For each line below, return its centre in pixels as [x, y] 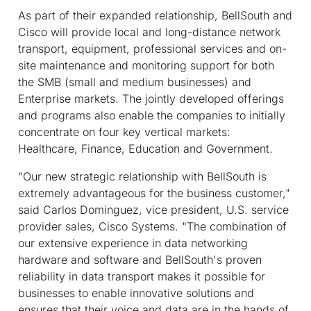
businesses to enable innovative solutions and [136, 293]
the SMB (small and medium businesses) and [135, 82]
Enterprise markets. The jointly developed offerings [151, 98]
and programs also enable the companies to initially [152, 115]
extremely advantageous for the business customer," [154, 193]
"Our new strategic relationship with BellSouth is [142, 176]
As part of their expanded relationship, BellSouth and [155, 15]
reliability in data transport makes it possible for [142, 276]
